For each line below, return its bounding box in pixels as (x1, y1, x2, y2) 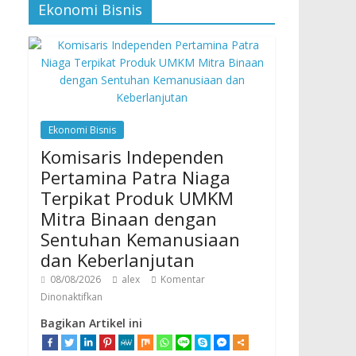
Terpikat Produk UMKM (41, 186, 234, 211)
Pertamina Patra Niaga (41, 165, 230, 190)
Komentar (161, 273, 205, 287)
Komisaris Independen (41, 145, 224, 169)
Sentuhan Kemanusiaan (41, 227, 240, 252)
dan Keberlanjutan (41, 248, 195, 273)
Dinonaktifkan (41, 290, 103, 304)
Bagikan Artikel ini (41, 315, 142, 331)
